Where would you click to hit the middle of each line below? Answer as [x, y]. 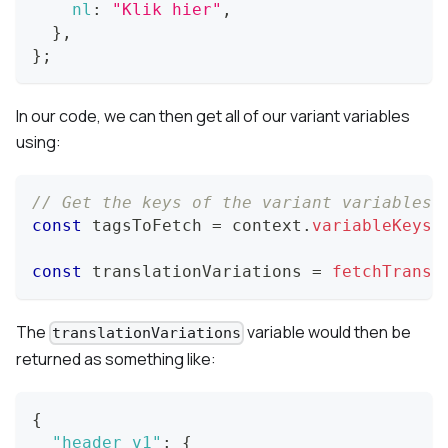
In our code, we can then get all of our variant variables [213, 115]
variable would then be [328, 331]
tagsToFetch [147, 225]
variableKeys [372, 225]
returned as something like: [116, 359]
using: [38, 141]
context [262, 225]
